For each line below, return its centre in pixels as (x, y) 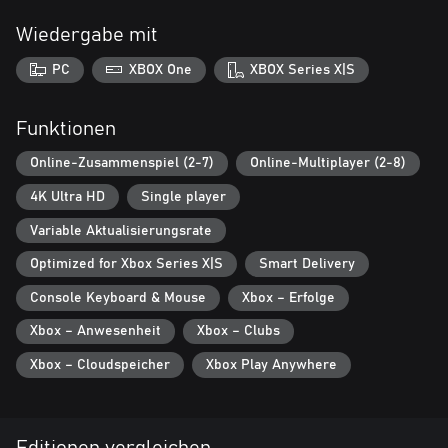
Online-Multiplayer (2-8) (328, 163)
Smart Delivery (307, 264)
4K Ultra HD (67, 196)
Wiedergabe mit (87, 35)
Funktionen (66, 128)
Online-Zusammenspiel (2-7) (122, 163)
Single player (183, 196)
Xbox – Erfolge (288, 297)
